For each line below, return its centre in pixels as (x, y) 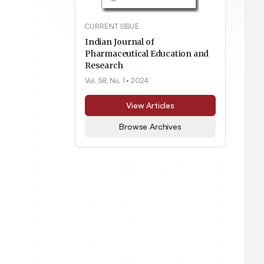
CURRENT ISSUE (112, 27)
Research (104, 66)
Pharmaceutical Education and (147, 54)
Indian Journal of (120, 42)
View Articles (150, 105)
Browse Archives (150, 127)
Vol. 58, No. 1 (105, 81)
